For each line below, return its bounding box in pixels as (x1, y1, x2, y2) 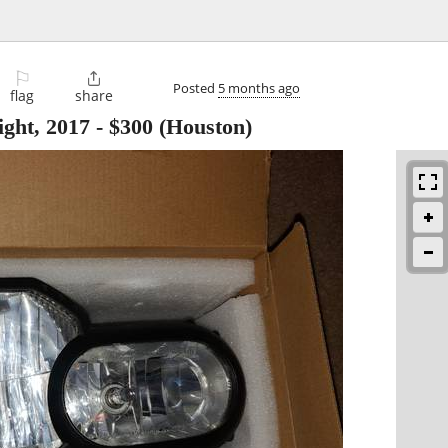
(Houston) (153, 114, 252, 140)
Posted (173, 78, 218, 97)
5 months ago (218, 78, 300, 97)
